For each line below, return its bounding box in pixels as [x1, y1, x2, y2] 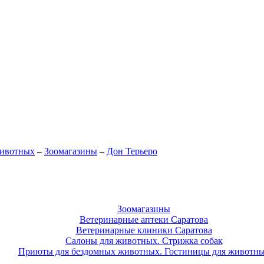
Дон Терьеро [107, 146, 157, 156]
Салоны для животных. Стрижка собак [65, 235, 223, 246]
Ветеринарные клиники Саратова [75, 225, 212, 235]
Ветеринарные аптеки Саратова [80, 214, 208, 225]
